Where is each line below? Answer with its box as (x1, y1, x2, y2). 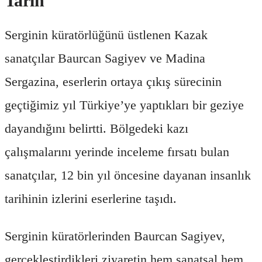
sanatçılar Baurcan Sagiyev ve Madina (5, 50, 205, 65)
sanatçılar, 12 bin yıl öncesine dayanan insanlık (5, 167, 251, 182)
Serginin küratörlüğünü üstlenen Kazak (5, 27, 208, 42)
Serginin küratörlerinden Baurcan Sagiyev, (5, 228, 225, 243)
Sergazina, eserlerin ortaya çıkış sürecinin (5, 74, 222, 89)
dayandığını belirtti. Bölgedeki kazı (5, 120, 188, 136)
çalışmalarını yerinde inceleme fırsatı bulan (5, 144, 229, 159)
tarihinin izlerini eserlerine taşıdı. (5, 191, 177, 206)
